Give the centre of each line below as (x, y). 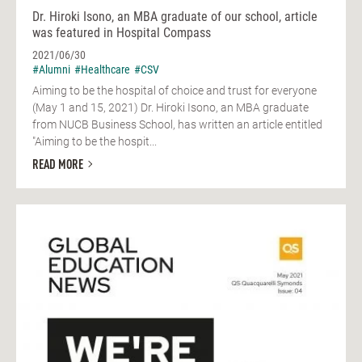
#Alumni (51, 70)
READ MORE (58, 165)
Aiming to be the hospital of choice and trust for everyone (175, 91)
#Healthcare (102, 70)
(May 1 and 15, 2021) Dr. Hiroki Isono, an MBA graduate (170, 108)
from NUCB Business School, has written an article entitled (177, 125)
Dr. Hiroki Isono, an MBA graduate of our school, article (175, 17)
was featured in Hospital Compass (122, 33)
